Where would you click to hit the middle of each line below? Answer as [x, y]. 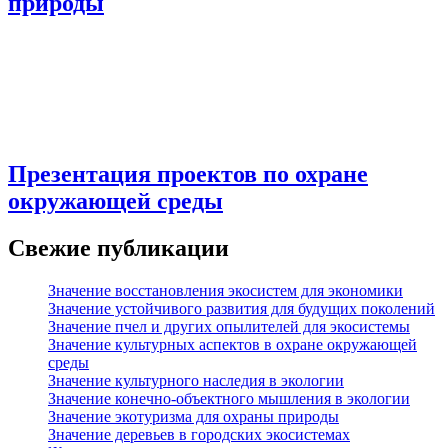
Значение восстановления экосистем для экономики [225, 290]
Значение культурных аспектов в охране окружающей [232, 344]
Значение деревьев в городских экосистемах [199, 434]
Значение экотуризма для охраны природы [193, 416]
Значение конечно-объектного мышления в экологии [229, 398]
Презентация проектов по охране [188, 174]
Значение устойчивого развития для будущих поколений [241, 308]
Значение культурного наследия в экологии [196, 380]
